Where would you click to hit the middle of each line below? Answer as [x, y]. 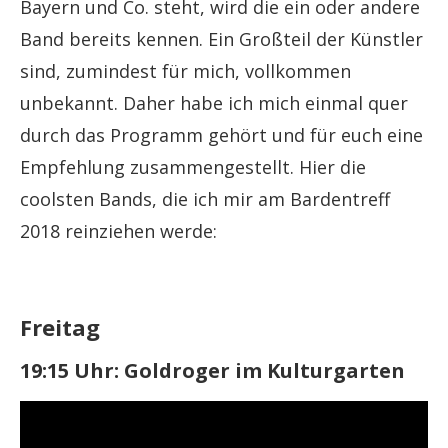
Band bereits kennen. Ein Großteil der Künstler [221, 38]
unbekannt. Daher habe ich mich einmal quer [214, 102]
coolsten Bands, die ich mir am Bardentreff [205, 198]
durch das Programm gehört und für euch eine [221, 134]
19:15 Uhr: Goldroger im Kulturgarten [212, 370]
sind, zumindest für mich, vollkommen [185, 70]
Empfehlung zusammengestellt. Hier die [193, 166]
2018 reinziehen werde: [118, 230]
